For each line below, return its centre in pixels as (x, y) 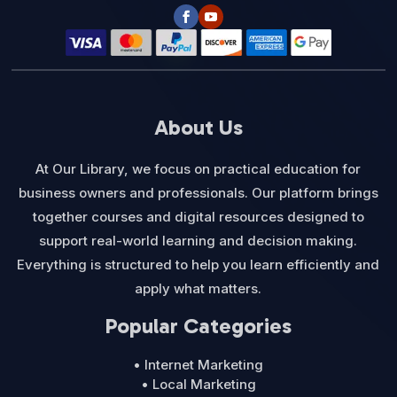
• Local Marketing (198, 384)
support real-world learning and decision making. (198, 240)
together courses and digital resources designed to (198, 216)
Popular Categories (198, 325)
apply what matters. (198, 288)
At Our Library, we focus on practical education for (198, 168)
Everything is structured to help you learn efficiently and (198, 264)
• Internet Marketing (198, 364)
